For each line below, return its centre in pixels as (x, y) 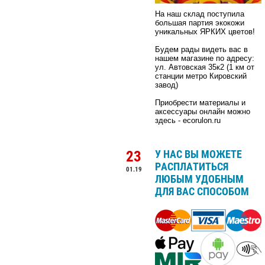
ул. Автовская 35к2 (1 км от (205, 67)
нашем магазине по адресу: (205, 58)
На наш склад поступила (200, 14)
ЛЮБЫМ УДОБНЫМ (199, 179)
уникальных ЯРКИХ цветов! (205, 31)
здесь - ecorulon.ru (188, 120)
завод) (167, 85)
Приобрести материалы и (200, 102)
